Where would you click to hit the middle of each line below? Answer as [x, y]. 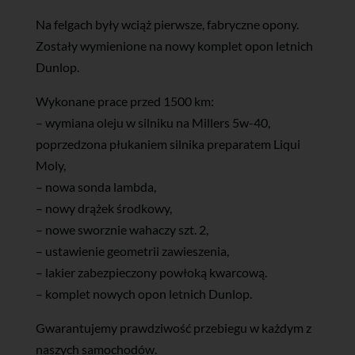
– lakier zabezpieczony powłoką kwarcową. [151, 272]
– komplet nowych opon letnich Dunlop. [143, 293]
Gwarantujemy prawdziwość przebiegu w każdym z [173, 327]
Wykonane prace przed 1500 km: [124, 101]
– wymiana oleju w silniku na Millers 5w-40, [153, 122]
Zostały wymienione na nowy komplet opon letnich [174, 45]
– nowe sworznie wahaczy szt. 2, [122, 229]
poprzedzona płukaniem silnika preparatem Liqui [168, 143]
